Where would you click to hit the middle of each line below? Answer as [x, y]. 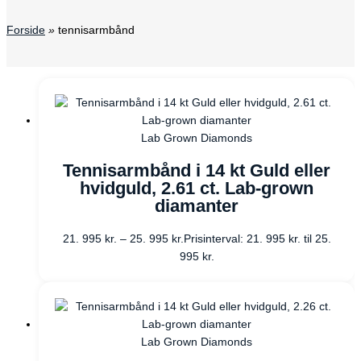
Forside [26, 31]
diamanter [197, 205]
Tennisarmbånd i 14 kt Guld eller [197, 170]
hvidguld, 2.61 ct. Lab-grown [197, 188]
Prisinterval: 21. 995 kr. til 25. [257, 239]
